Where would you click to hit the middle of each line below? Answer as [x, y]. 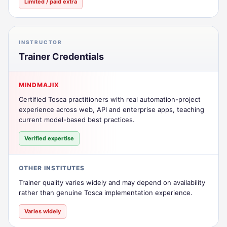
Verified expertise [49, 138]
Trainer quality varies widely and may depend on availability [112, 182]
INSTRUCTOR [41, 42]
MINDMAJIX [39, 85]
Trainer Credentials [61, 56]
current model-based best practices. [77, 119]
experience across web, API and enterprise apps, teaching [111, 109]
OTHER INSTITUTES [52, 168]
